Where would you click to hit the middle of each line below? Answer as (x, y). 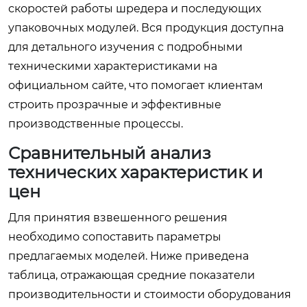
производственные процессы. (96, 124)
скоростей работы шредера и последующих (135, 9)
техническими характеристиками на (113, 66)
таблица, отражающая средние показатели (132, 275)
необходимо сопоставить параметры (115, 237)
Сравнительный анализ (110, 153)
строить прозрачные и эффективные (115, 105)
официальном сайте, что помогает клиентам (136, 85)
